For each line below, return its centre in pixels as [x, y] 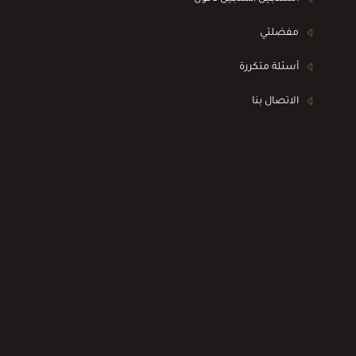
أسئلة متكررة [269, 67]
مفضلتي [280, 33]
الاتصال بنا [276, 101]
